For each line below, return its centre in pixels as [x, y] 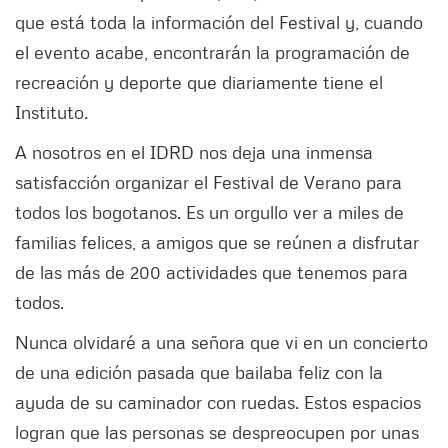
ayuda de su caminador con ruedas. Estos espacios [218, 402]
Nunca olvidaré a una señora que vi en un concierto [221, 342]
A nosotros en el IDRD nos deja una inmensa [194, 152]
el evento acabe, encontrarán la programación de [212, 52]
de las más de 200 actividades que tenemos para [211, 272]
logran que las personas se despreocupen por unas [217, 432]
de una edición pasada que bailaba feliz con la [199, 372]
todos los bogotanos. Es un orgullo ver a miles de [209, 212]
